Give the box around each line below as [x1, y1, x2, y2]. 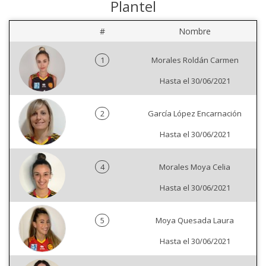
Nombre [179, 26, 211, 37]
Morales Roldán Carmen [151, 55, 239, 65]
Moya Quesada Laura [156, 215, 234, 226]
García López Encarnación [148, 108, 242, 119]
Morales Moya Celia [159, 161, 230, 172]
